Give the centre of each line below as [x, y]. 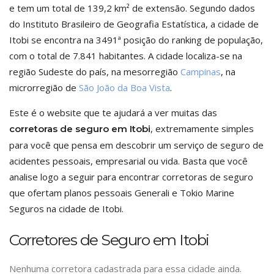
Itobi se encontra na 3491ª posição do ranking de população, [136, 40]
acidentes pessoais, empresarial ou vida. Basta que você [128, 161]
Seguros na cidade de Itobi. [66, 209]
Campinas [201, 72]
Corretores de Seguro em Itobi [109, 240]
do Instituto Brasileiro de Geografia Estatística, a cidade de [134, 24]
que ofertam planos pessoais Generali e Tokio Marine [122, 193]
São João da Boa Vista [124, 87]
